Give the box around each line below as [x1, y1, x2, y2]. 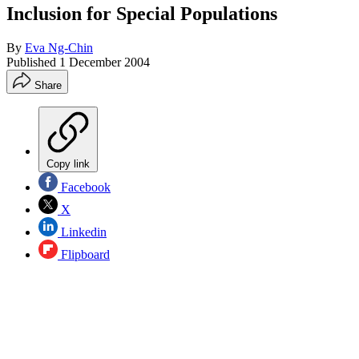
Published [6, 54, 59, 69]
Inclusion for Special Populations [6, 2, 277, 24]
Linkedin [58, 224, 107, 239]
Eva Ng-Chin [25, 40, 93, 54]
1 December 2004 [59, 54, 150, 69]
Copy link [46, 157, 90, 170]
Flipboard [58, 247, 110, 261]
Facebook [58, 179, 111, 194]
